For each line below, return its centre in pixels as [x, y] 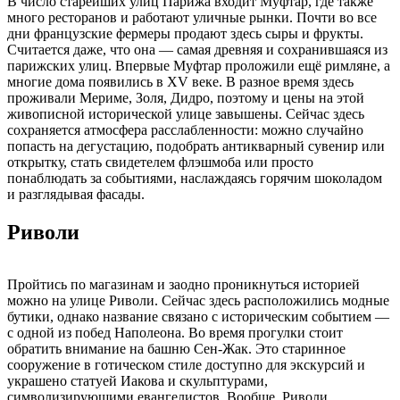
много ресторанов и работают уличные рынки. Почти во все [192, 18]
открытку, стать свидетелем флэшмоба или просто [160, 162]
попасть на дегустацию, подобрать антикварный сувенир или [196, 146]
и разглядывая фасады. [76, 195]
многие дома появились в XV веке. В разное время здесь [180, 82]
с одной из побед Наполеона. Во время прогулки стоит [175, 333]
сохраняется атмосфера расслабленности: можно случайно [185, 130]
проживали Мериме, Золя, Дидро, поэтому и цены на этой [186, 98]
